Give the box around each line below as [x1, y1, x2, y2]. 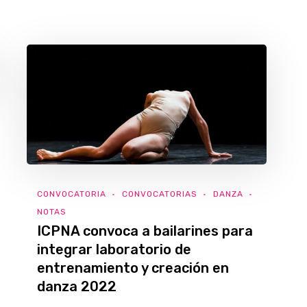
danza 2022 [37, 278, 116, 295]
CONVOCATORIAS [122, 189, 197, 199]
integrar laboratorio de [37, 241, 191, 258]
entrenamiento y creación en [37, 260, 229, 276]
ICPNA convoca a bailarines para [37, 223, 253, 239]
